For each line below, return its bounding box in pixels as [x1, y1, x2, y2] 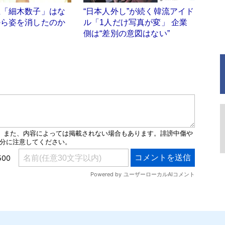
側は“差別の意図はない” [83, 29, 170, 38]
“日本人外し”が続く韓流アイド [83, 7, 194, 16]
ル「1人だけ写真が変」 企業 [83, 18, 188, 27]
